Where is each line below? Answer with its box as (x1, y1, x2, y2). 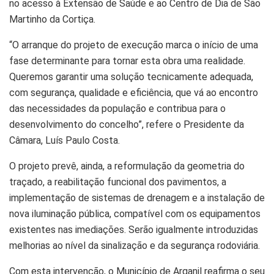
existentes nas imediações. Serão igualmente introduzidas (9, 224, 258, 236)
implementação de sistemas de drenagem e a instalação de (9, 192, 265, 204)
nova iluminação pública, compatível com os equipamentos (9, 208, 261, 220)
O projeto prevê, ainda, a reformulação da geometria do (9, 160, 245, 172)
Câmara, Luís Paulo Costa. (9, 135, 120, 147)
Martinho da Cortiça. (9, 13, 95, 26)
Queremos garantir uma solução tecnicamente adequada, (9, 71, 253, 83)
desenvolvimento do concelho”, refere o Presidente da (9, 119, 244, 131)
